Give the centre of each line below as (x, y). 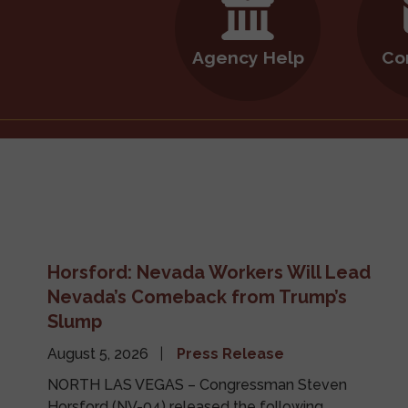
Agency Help (248, 57)
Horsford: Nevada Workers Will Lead (209, 273)
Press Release (230, 354)
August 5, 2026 (99, 354)
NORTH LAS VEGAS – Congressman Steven (197, 385)
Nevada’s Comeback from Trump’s (197, 297)
